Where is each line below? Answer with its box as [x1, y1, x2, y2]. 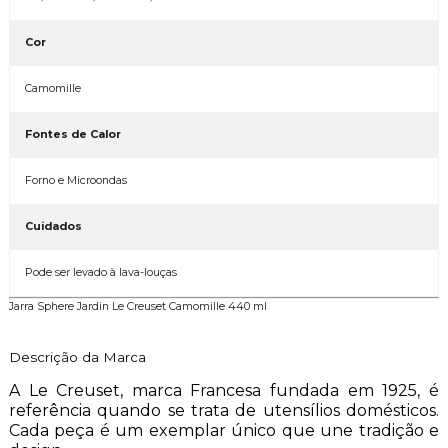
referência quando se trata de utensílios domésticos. [8, 401, 440, 421]
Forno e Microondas [24, 174, 127, 188]
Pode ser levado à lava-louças [24, 266, 177, 280]
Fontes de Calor [24, 128, 121, 142]
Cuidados [24, 220, 82, 234]
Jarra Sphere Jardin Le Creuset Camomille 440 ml [8, 300, 267, 314]
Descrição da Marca [8, 349, 146, 366]
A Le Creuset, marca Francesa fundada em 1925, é [8, 381, 440, 401]
